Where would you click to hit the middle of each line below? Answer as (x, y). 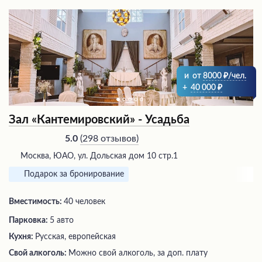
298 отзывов (109, 138)
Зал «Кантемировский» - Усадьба (99, 120)
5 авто (62, 221)
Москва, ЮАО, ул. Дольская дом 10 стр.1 (99, 156)
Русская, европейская (75, 237)
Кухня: (22, 237)
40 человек (85, 202)
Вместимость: (36, 202)
